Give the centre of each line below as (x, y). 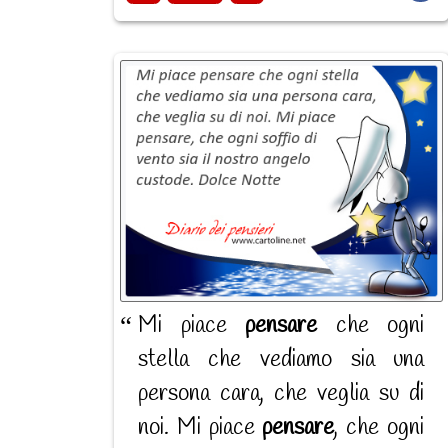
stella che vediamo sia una (281, 359)
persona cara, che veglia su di (281, 393)
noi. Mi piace (200, 427)
